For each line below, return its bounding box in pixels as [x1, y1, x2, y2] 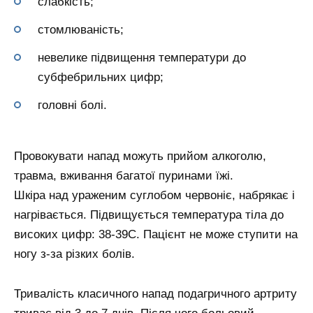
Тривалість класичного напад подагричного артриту [14, 287, 297, 301]
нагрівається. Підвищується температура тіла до [14, 208, 284, 222]
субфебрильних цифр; [38, 70, 163, 84]
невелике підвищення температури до [38, 50, 246, 64]
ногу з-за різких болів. [14, 247, 135, 261]
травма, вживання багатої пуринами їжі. [14, 169, 233, 183]
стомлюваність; [38, 22, 124, 36]
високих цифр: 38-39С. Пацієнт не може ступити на [14, 228, 298, 242]
